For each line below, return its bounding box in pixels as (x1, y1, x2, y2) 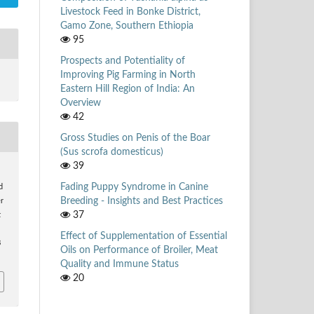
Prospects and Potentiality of (60, 55, 185, 66)
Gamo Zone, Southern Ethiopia (60, 20, 193, 31)
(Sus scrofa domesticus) (60, 146, 163, 157)
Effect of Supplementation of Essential (60, 231, 227, 241)
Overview (60, 97, 101, 108)
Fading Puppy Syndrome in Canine (60, 182, 208, 192)
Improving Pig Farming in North (60, 69, 196, 80)
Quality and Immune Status (60, 259, 179, 269)
